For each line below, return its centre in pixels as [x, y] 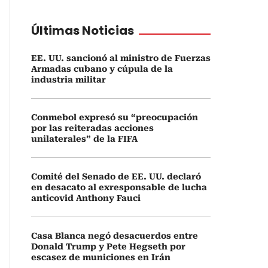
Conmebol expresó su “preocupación [115, 117]
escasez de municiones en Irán [101, 257]
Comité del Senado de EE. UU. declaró [116, 176]
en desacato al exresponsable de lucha [119, 187]
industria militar [68, 80]
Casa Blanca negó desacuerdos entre [115, 236]
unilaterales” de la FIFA [84, 139]
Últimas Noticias [83, 31]
